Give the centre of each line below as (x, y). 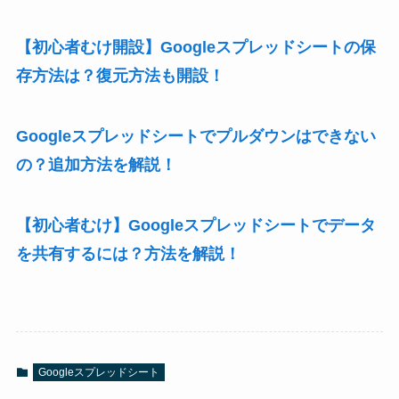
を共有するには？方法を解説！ (128, 253)
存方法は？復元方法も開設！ (120, 75)
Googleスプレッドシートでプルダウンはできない (195, 136)
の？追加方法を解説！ (96, 164)
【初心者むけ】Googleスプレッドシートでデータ (195, 225)
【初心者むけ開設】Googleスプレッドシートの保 (195, 47)
